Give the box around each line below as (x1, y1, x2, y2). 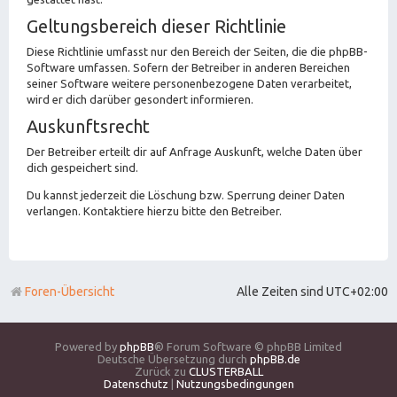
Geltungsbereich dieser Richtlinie (27, 15, 286, 36)
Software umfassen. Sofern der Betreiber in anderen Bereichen (27, 60, 350, 74)
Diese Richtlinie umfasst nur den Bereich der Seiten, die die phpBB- (27, 44, 368, 58)
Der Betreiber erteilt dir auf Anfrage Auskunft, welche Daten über (27, 144, 362, 158)
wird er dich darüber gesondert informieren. (27, 92, 253, 105)
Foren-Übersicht (25, 284, 114, 299)
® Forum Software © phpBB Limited (154, 339, 342, 353)
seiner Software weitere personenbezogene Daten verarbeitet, (27, 76, 352, 90)
